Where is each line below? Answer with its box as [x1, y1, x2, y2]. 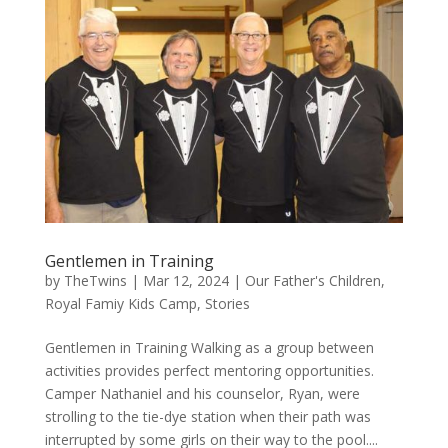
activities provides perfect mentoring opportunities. [44, 360, 374, 380]
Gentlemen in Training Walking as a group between [44, 337, 374, 357]
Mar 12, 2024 [142, 270, 229, 290]
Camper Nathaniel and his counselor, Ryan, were [44, 383, 360, 403]
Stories [204, 293, 250, 313]
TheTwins [63, 270, 127, 290]
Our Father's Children [244, 270, 381, 290]
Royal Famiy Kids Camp [44, 293, 197, 313]
